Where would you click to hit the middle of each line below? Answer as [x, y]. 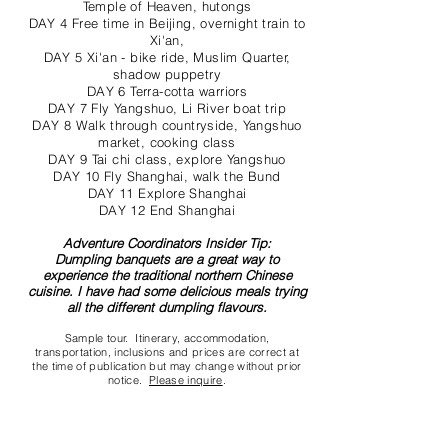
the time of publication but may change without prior [167, 366]
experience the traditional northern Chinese [167, 275]
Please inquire [186, 380]
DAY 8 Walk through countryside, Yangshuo [167, 125]
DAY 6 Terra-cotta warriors [167, 91]
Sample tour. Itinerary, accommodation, [167, 338]
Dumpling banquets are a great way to [167, 259]
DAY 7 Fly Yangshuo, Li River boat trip [167, 108]
